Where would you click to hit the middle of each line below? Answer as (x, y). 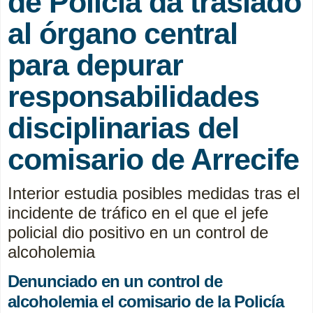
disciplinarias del (123, 128)
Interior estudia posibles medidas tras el (154, 193)
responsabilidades (133, 96)
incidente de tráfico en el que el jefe (138, 212)
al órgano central (123, 33)
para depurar (95, 65)
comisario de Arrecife (153, 159)
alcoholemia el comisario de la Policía (146, 301)
